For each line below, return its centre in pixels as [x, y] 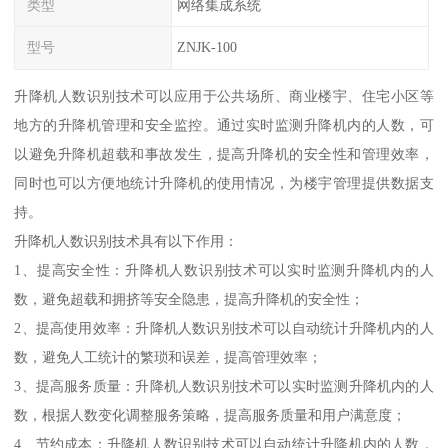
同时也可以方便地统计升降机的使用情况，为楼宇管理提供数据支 [224, 183]
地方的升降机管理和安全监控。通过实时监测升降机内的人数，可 [224, 125]
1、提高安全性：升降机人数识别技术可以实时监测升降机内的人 [224, 270]
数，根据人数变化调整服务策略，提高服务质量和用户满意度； [210, 415]
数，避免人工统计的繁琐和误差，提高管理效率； [168, 357]
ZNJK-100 [206, 47]
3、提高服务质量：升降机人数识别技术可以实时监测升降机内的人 [224, 386]
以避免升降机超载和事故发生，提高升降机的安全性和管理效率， [224, 154]
